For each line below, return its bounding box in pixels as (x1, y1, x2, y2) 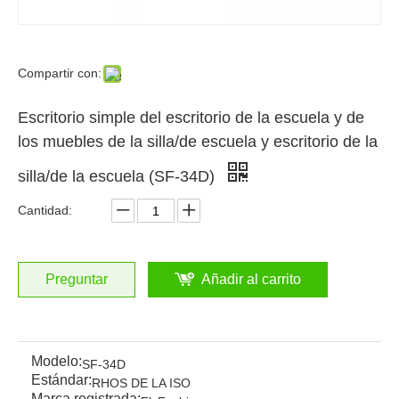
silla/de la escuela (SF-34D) (18, 167, 219, 186)
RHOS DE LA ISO (92, 376, 191, 391)
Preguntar (45, 272, 108, 288)
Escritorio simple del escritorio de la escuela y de (18, 109, 364, 127)
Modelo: (31, 354, 82, 370)
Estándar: (31, 372, 92, 388)
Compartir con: (18, 66, 102, 81)
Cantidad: (18, 203, 72, 218)
